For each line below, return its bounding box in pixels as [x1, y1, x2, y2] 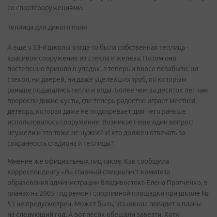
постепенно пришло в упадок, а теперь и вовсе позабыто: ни [7, 65, 198, 73]
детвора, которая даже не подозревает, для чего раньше [7, 108, 186, 115]
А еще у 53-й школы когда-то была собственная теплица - [7, 44, 188, 51]
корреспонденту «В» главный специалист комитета [7, 168, 170, 176]
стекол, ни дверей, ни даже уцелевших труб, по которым [7, 76, 186, 83]
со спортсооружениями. [7, 4, 83, 12]
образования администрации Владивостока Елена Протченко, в [7, 179, 208, 186]
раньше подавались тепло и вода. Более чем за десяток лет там [7, 86, 208, 94]
